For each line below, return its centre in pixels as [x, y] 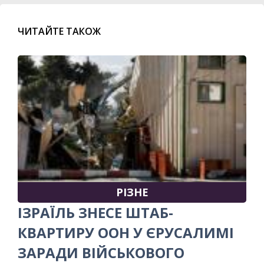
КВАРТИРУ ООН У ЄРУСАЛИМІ [126, 232]
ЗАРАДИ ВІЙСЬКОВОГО [101, 252]
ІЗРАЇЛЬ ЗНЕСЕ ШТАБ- [95, 212]
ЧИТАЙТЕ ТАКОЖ [59, 31]
